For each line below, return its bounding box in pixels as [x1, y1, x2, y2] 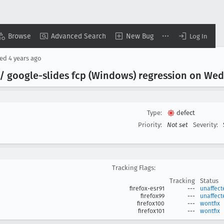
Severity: [193, 121, 218, 128]
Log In [189, 32, 207, 40]
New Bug [126, 31, 153, 40]
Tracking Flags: [112, 164, 155, 171]
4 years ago [8, 54, 41, 62]
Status [200, 177, 218, 184]
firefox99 [140, 192, 164, 199]
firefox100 [137, 200, 164, 207]
